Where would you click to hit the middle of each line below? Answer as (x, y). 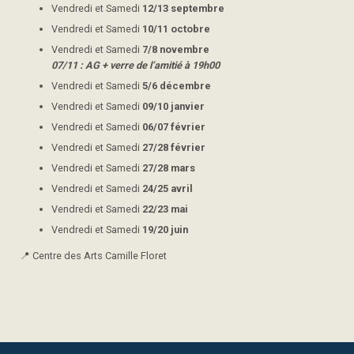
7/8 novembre (176, 49)
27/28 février (174, 147)
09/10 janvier (173, 106)
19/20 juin (165, 229)
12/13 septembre (183, 8)
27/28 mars (169, 168)
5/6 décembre (177, 85)
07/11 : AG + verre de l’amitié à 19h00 (136, 65)
